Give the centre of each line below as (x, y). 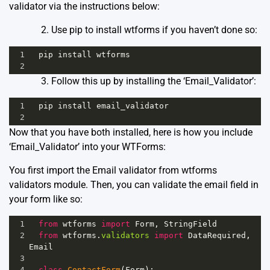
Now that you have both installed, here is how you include (131, 132)
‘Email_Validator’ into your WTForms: (87, 146)
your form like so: (46, 199)
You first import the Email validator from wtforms (113, 170)
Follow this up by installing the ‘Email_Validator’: (154, 81)
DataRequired (217, 235)
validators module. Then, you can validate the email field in (134, 184)
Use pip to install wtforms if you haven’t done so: (154, 30)
